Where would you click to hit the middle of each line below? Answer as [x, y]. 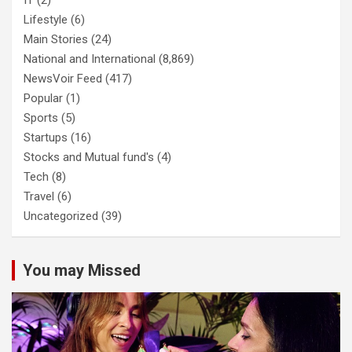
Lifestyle [46, 19]
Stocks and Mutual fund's [89, 157]
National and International [90, 59]
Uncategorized [61, 216]
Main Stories [56, 39]
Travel [39, 196]
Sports [41, 117]
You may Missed [82, 270]
